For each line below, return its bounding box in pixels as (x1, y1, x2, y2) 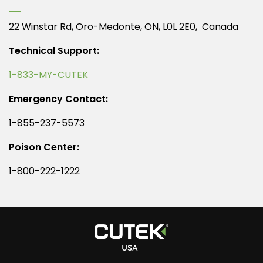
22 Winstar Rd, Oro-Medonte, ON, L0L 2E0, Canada (9, 19, 238, 35)
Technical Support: (9, 43, 99, 59)
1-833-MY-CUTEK (9, 68, 88, 83)
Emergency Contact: (9, 92, 108, 107)
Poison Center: (9, 140, 79, 156)
